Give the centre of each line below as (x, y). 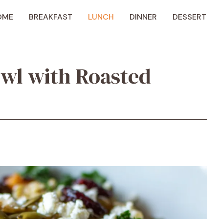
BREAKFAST (50, 17)
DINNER (143, 17)
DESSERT (189, 17)
